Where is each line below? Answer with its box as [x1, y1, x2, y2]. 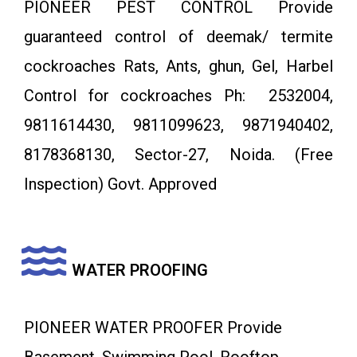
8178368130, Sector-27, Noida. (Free [24, 145, 333, 165]
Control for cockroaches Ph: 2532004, [24, 86, 333, 106]
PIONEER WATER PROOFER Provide [24, 318, 282, 338]
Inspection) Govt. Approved [24, 175, 217, 194]
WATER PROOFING [72, 261, 208, 280]
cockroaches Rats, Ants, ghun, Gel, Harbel [24, 57, 333, 76]
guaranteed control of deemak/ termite [24, 27, 333, 47]
